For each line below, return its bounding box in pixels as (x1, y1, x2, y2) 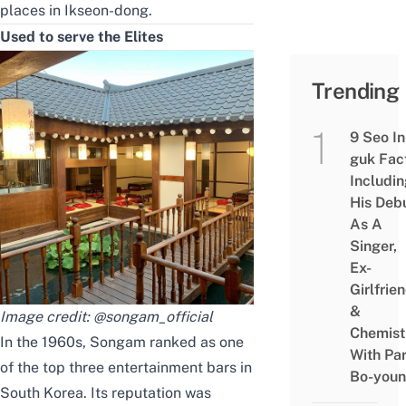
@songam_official (93, 308, 217, 326)
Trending (312, 78, 400, 104)
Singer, (349, 237, 397, 256)
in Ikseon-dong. (45, 2, 152, 20)
